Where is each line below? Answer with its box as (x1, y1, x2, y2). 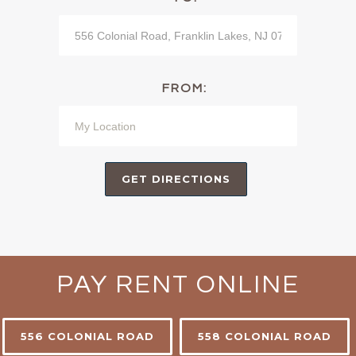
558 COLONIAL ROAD (198, 330, 331, 343)
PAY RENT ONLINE (56, 272, 300, 299)
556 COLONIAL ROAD (21, 330, 154, 343)
